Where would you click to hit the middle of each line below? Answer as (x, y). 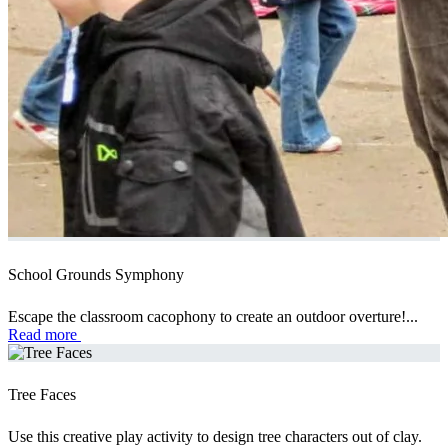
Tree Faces (42, 395)
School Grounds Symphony (96, 274)
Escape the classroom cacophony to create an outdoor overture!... (213, 316)
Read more (44, 334)
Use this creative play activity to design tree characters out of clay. (215, 437)
